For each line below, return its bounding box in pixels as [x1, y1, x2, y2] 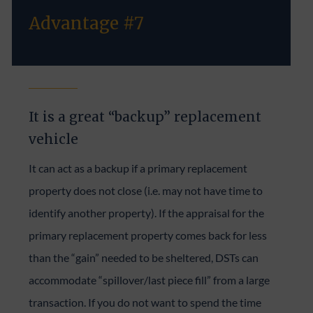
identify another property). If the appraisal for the [29, 205, 265, 219]
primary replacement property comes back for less [29, 228, 268, 242]
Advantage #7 [29, 12, 145, 34]
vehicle [29, 130, 79, 147]
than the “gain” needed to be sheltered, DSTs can [29, 250, 259, 264]
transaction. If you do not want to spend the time [29, 295, 262, 309]
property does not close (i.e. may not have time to [29, 183, 263, 197]
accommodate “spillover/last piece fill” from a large [29, 272, 270, 286]
